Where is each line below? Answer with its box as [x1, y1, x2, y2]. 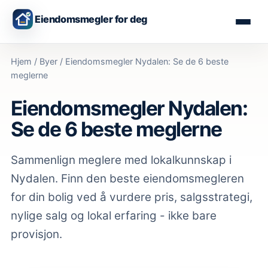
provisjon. [11, 227, 62, 241]
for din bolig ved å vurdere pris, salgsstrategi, [11, 190, 252, 204]
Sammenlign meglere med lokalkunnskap [11, 153, 229, 167]
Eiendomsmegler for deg [35, 13, 148, 25]
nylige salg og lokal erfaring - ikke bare [11, 208, 217, 223]
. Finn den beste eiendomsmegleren [55, 171, 244, 185]
